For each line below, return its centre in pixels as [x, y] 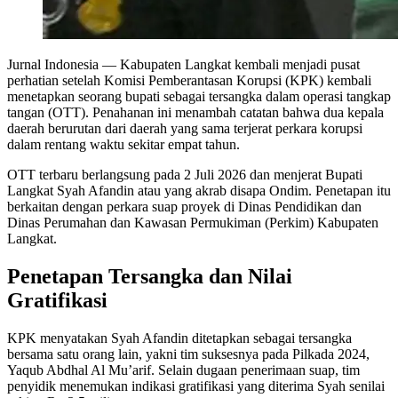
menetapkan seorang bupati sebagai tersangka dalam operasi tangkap [199, 96]
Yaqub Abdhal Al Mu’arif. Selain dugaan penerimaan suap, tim [183, 370]
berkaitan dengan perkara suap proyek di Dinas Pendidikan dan [184, 206]
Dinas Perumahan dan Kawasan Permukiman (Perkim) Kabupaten [193, 222]
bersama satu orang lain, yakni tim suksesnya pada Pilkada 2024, [188, 354]
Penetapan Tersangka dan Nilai [150, 276]
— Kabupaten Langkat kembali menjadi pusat [229, 64]
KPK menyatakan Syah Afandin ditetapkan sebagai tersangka [179, 338]
